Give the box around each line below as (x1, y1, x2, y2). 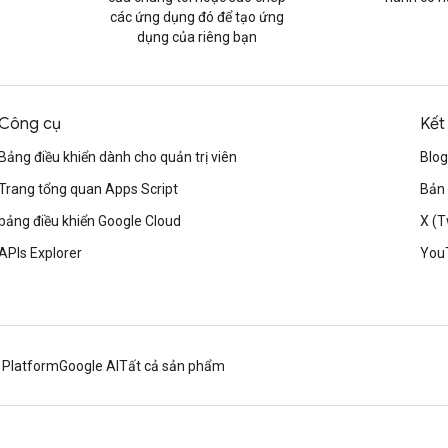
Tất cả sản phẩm (119, 358, 225, 374)
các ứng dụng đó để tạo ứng (109, 9, 284, 25)
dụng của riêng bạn (136, 29, 257, 45)
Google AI (59, 358, 119, 374)
